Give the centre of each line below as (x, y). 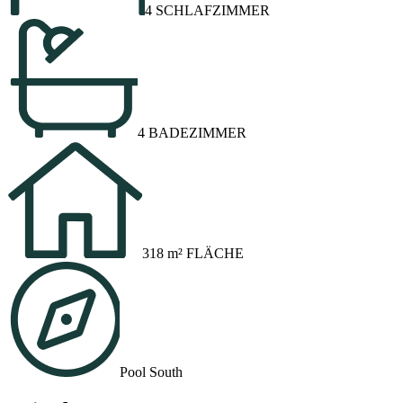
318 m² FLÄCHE (193, 253)
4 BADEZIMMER (192, 132)
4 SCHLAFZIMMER (207, 10)
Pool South (151, 372)
